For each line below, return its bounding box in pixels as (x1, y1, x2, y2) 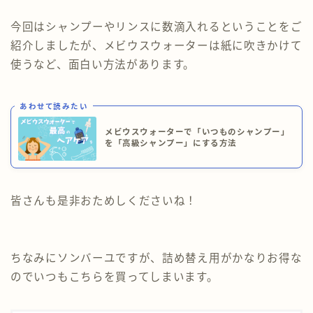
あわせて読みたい (20, 101, 88, 110)
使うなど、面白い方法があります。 (10, 59, 196, 71)
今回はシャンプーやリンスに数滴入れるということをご (10, 21, 303, 34)
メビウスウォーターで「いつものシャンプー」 (105, 128, 290, 137)
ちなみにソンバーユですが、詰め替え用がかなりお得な (10, 252, 303, 264)
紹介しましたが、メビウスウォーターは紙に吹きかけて (10, 40, 303, 52)
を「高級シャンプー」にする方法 (105, 139, 237, 148)
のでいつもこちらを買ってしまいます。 (10, 270, 219, 283)
